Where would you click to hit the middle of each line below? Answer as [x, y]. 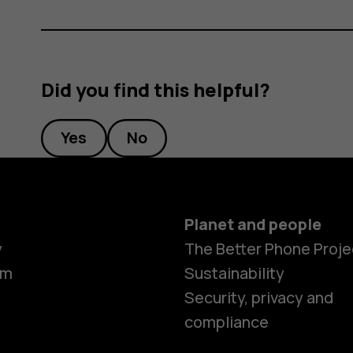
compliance [226, 322]
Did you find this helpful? [156, 90]
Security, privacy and [258, 298]
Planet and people [253, 225]
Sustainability [234, 273]
